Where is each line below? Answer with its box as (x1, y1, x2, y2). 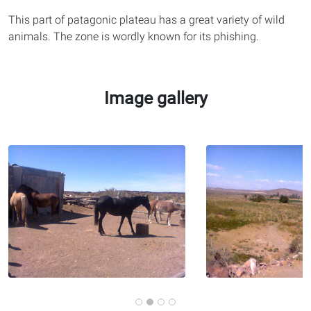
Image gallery (103, 86, 208, 110)
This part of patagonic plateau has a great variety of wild (8, 13, 285, 27)
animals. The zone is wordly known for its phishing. (8, 30, 259, 44)
